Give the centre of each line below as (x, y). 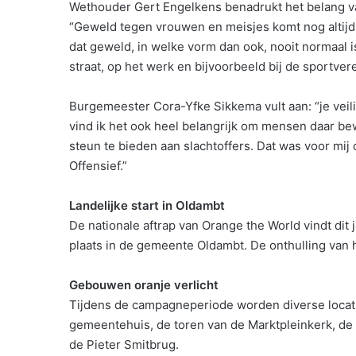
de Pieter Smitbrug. (124, 344)
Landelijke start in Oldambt (147, 205)
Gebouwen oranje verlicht (144, 284)
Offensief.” (98, 165)
